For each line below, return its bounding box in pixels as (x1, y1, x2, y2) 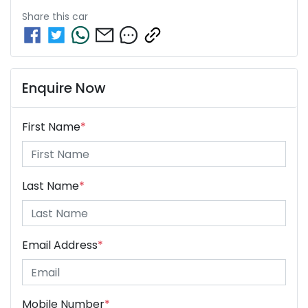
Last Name (22, 178, 79, 195)
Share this (22, 10, 72, 24)
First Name (22, 119, 80, 135)
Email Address (22, 237, 98, 254)
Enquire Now (22, 78, 106, 98)
